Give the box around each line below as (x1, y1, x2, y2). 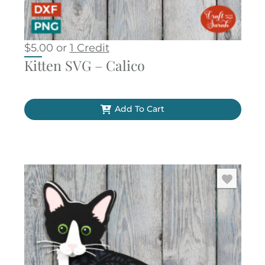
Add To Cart (114, 104, 164, 115)
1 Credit (69, 41, 109, 55)
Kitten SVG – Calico (24, 56, 145, 75)
